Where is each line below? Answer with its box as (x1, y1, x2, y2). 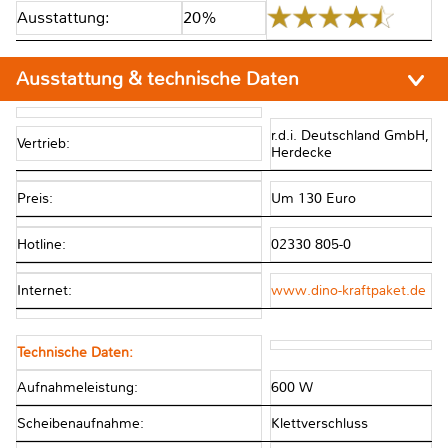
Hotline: (17, 235, 66, 253)
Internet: (17, 282, 72, 300)
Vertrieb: (17, 135, 70, 153)
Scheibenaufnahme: (17, 415, 144, 433)
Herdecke (270, 143, 336, 161)
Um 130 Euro (270, 189, 360, 207)
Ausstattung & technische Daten (16, 65, 304, 91)
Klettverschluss (270, 415, 372, 433)
